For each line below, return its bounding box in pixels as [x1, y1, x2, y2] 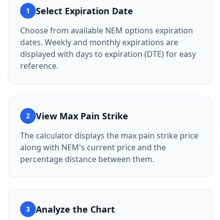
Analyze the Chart [36, 203, 115, 215]
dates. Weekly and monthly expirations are [20, 37, 178, 48]
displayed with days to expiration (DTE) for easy [20, 49, 196, 59]
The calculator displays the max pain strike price [20, 130, 198, 141]
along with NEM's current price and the [20, 142, 166, 153]
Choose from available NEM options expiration [20, 25, 193, 36]
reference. [20, 60, 58, 71]
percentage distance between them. [20, 154, 154, 165]
